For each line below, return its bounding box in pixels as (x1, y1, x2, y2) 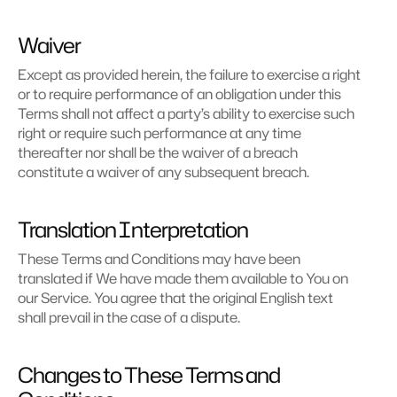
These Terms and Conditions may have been (18, 249, 300, 269)
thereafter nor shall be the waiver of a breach (18, 143, 298, 162)
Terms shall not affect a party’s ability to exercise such (18, 104, 354, 123)
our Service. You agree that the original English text (18, 288, 333, 307)
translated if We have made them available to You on (18, 269, 348, 288)
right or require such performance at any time (18, 123, 301, 143)
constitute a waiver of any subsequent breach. (18, 162, 309, 182)
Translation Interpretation (18, 214, 249, 245)
